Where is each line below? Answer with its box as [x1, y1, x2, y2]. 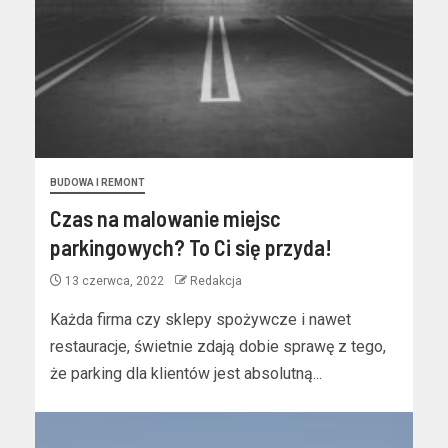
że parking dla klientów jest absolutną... [50, 364, 322, 383]
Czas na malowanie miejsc [50, 205, 281, 231]
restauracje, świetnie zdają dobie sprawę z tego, [50, 337, 386, 356]
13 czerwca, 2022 [62, 274, 167, 288]
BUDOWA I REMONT [50, 177, 145, 188]
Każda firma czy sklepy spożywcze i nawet [50, 310, 351, 329]
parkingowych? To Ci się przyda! [50, 234, 332, 260]
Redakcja [190, 274, 242, 288]
